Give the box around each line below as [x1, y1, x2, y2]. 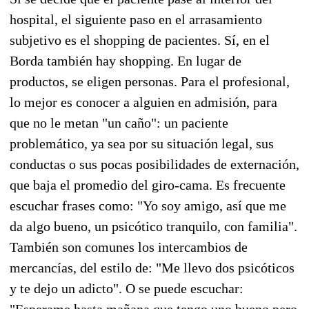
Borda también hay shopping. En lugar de [10, 52, 241, 68]
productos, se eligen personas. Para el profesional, [10, 73, 290, 89]
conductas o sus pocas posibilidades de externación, [10, 156, 299, 172]
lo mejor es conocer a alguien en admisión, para [10, 94, 277, 110]
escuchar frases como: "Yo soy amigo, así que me [10, 197, 286, 213]
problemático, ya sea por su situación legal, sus [10, 135, 274, 151]
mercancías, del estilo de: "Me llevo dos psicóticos [10, 259, 295, 275]
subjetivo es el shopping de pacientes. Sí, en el [10, 32, 270, 48]
